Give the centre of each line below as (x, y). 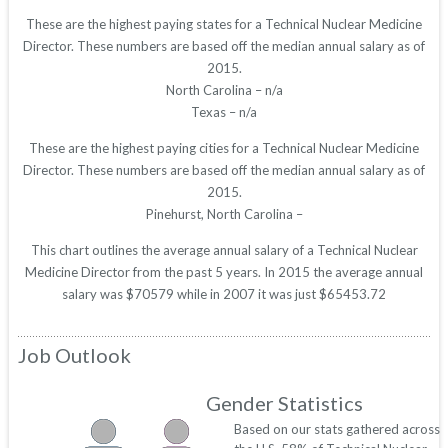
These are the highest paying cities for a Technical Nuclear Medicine (224, 148)
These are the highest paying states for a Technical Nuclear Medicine (224, 24)
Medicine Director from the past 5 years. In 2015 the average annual (224, 272)
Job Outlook (74, 355)
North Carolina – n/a (224, 90)
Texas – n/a (224, 112)
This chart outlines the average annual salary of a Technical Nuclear (224, 250)
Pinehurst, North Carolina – (224, 214)
